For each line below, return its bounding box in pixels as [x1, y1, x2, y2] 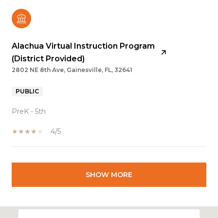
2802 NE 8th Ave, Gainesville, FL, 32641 [12, 66, 132, 73]
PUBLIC [16, 87, 39, 95]
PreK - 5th [12, 107, 46, 116]
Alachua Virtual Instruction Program [12, 41, 155, 51]
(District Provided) [12, 54, 85, 63]
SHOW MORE [86, 170, 132, 179]
